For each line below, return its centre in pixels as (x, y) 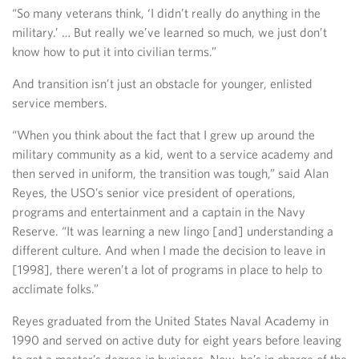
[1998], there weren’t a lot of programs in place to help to (167, 269)
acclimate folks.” (55, 288)
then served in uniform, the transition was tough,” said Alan (170, 173)
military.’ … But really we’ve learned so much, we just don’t (169, 32)
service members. (60, 103)
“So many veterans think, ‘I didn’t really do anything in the (166, 13)
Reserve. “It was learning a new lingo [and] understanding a (173, 231)
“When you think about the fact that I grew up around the (163, 135)
